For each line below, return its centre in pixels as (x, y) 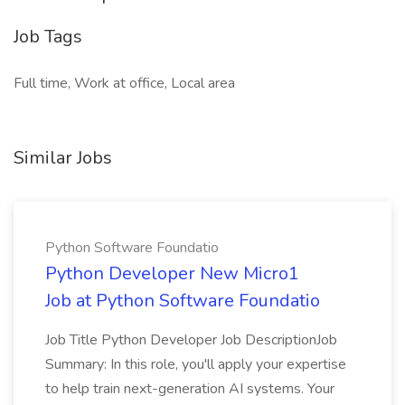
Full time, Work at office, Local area (124, 83)
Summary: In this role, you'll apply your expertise (196, 364)
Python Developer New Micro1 (172, 273)
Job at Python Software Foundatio (183, 301)
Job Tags (48, 37)
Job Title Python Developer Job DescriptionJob (191, 340)
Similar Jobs (63, 158)
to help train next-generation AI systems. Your (190, 389)
